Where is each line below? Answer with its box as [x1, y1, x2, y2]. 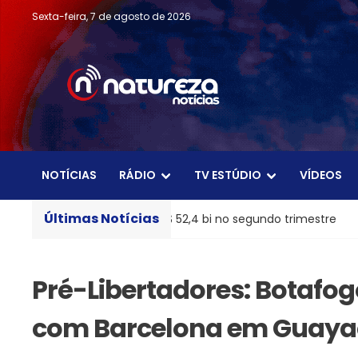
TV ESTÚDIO [194, 167, 261, 184]
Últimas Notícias [44, 209, 159, 229]
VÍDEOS [300, 167, 342, 184]
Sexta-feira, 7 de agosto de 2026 [32, 10, 191, 23]
